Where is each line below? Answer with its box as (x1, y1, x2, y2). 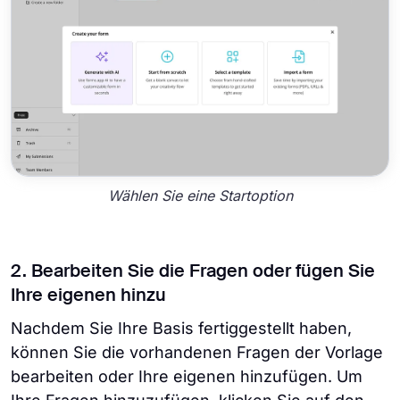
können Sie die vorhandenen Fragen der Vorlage (11, 343, 383, 362)
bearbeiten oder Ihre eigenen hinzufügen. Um (11, 367, 362, 387)
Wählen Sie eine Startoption (107, 186, 293, 204)
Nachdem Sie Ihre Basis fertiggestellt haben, (11, 319, 352, 338)
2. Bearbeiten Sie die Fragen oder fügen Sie (11, 263, 375, 282)
